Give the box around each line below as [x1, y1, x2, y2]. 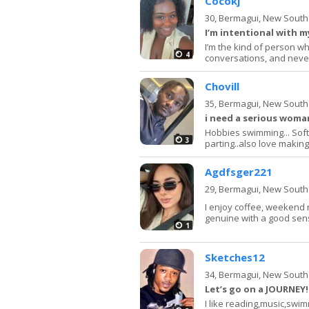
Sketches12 [205, 250, 265, 264]
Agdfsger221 [205, 164, 272, 179]
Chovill [205, 79, 239, 93]
